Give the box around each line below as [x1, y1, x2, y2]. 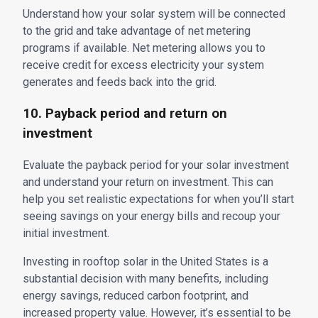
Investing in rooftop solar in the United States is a [23, 255, 268, 269]
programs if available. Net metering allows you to [23, 40, 265, 55]
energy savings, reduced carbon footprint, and [23, 289, 248, 303]
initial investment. [23, 226, 109, 241]
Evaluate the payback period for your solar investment [23, 158, 289, 172]
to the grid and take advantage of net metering [23, 23, 251, 38]
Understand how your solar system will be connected [23, 6, 285, 21]
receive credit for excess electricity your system [23, 57, 264, 72]
